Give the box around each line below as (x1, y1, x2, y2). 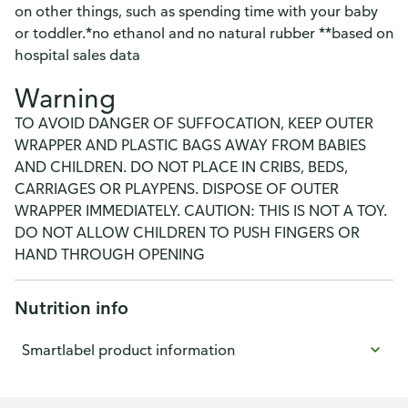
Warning (15, 81, 116, 114)
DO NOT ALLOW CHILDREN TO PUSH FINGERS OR (15, 223, 360, 241)
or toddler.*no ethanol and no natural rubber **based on (15, 24, 393, 42)
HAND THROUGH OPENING (15, 245, 205, 263)
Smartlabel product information (22, 341, 235, 359)
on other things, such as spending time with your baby (15, 2, 378, 20)
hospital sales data (15, 46, 140, 64)
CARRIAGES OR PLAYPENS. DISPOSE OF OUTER (15, 179, 339, 198)
